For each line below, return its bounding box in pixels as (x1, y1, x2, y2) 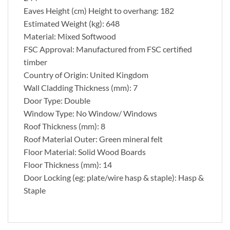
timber (24, 56, 47, 67)
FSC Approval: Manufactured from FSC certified (24, 44, 192, 54)
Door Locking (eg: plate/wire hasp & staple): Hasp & (24, 172, 204, 182)
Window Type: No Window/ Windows (24, 108, 157, 118)
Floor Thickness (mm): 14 (24, 159, 112, 169)
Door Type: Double (24, 95, 90, 105)
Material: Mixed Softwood (24, 31, 116, 41)
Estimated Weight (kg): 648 (24, 18, 120, 28)
